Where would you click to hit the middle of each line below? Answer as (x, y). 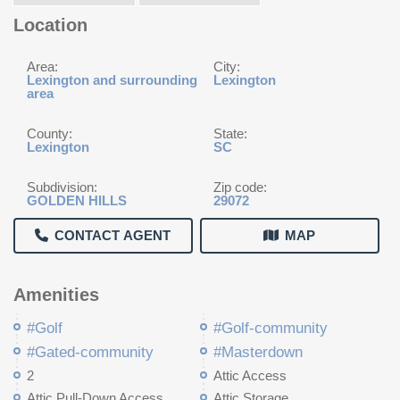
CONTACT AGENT (113, 235)
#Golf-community (271, 328)
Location (50, 25)
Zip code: (240, 187)
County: (50, 133)
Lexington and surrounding (112, 80)
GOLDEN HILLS (77, 200)
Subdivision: (62, 187)
